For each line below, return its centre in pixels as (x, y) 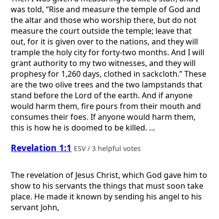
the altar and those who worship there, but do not (104, 20)
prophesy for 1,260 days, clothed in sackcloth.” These (109, 74)
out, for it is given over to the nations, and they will (105, 42)
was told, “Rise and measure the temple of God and (106, 10)
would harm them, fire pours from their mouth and (106, 106)
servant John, (35, 208)
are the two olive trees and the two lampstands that (107, 85)
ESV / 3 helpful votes (109, 148)
